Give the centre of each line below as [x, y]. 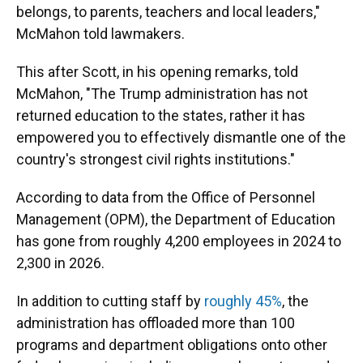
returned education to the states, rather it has [161, 115]
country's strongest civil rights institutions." [156, 159]
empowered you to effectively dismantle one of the [181, 137]
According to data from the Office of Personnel [166, 197]
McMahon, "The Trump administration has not [162, 94]
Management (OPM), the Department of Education [176, 219]
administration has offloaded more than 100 [156, 323]
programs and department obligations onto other [172, 345]
